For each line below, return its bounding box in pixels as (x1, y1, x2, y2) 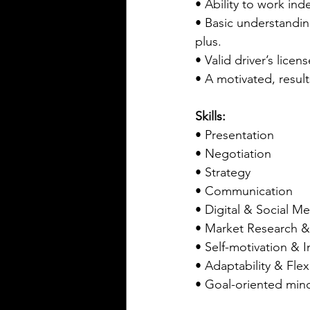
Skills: (195, 108, 226, 124)
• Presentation (195, 127, 274, 143)
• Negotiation (195, 145, 271, 161)
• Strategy (195, 164, 250, 180)
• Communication (195, 183, 300, 199)
